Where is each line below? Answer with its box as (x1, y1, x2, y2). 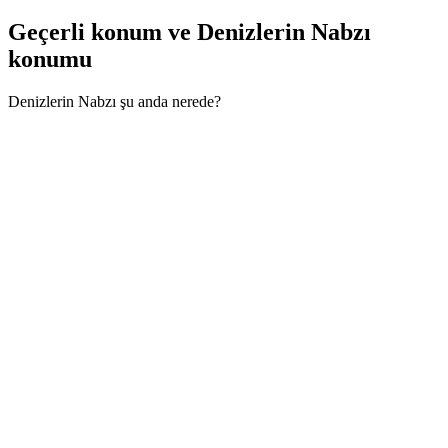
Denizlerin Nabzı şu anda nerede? (8, 92, 221, 110)
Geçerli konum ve (8, 18, 197, 45)
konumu (8, 45, 92, 72)
